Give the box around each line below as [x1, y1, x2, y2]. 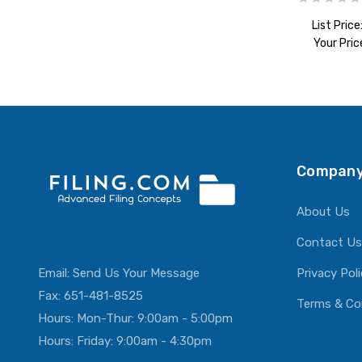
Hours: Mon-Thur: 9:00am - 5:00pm [38, 311, 233, 326]
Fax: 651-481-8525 [38, 288, 143, 304]
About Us [297, 204, 350, 220]
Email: [38, 266, 73, 281]
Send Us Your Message [73, 266, 200, 281]
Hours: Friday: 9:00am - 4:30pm [38, 334, 212, 349]
